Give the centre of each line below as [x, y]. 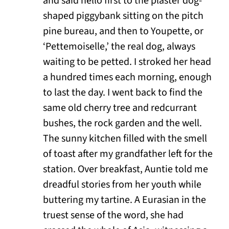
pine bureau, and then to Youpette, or [123, 31]
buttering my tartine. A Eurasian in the [124, 200]
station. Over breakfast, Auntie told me [125, 169]
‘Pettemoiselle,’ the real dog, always [119, 47]
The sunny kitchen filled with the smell [125, 139]
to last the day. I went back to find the [123, 93]
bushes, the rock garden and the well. [122, 123]
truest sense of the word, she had [113, 215]
